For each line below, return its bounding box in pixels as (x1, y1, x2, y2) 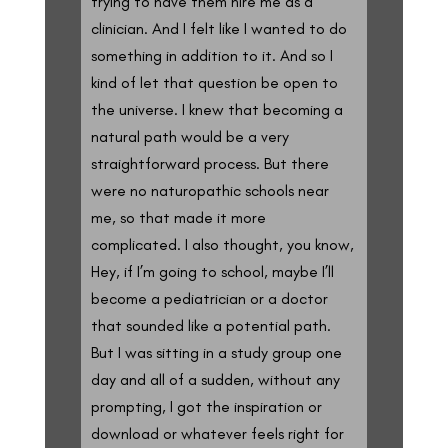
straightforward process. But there (90, 153, 329, 173)
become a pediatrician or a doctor (90, 288, 328, 308)
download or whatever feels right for (90, 423, 344, 443)
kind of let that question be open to (90, 72, 338, 92)
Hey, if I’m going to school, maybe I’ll (90, 261, 334, 281)
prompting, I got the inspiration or (90, 396, 322, 416)
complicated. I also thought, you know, (90, 234, 354, 254)
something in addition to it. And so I (90, 45, 333, 65)
